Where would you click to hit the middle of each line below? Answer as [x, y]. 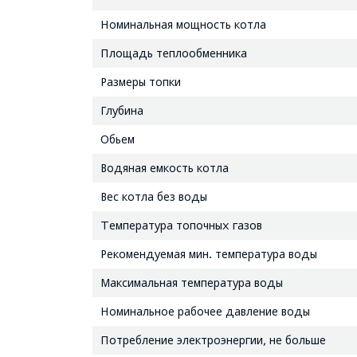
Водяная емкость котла [164, 167]
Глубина [122, 110]
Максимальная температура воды [191, 282]
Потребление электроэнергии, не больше [213, 339]
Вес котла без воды [153, 196]
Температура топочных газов [181, 225]
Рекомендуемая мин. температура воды [208, 253]
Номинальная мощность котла [183, 24]
